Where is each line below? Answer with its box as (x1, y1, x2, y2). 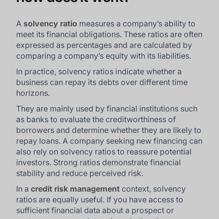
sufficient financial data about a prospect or (16, 205, 175, 215)
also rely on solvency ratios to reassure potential (16, 147, 192, 156)
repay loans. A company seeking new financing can (16, 136, 203, 146)
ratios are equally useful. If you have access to (16, 195, 184, 204)
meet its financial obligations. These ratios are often (16, 29, 203, 39)
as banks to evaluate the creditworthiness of (16, 114, 176, 124)
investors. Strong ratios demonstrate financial (16, 157, 181, 167)
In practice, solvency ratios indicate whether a (16, 66, 182, 76)
